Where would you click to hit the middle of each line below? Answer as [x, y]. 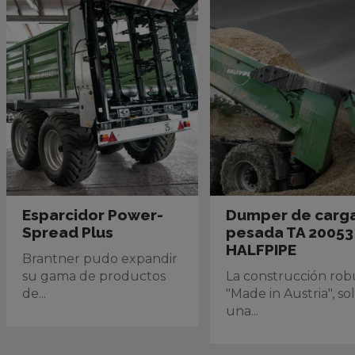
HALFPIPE [261, 250]
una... [242, 311]
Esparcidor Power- [93, 215]
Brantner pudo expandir [100, 259]
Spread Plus [68, 232]
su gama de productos [94, 276]
